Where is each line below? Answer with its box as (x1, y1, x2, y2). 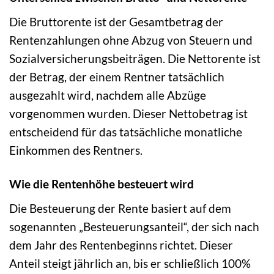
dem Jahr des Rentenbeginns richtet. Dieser (9, 237, 233, 252)
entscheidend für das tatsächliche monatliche (9, 124, 242, 139)
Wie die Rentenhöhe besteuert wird (9, 176, 194, 191)
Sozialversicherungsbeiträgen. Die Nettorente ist (9, 51, 261, 65)
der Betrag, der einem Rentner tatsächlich (9, 69, 224, 84)
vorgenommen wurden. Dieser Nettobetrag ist (9, 106, 248, 120)
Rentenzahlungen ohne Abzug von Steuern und (9, 32, 253, 47)
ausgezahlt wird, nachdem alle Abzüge (9, 87, 206, 102)
